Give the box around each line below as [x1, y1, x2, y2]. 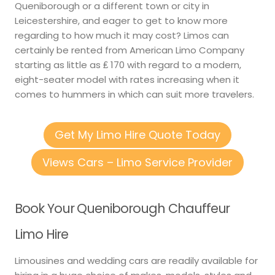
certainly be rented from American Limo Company [15, 44, 244, 57]
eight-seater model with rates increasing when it [15, 73, 239, 87]
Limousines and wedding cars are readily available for [15, 254, 258, 268]
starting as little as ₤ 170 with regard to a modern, [15, 58, 241, 72]
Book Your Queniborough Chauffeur [15, 199, 230, 217]
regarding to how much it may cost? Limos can [15, 29, 229, 42]
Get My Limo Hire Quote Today [55, 127, 220, 143]
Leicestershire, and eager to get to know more [15, 14, 228, 28]
